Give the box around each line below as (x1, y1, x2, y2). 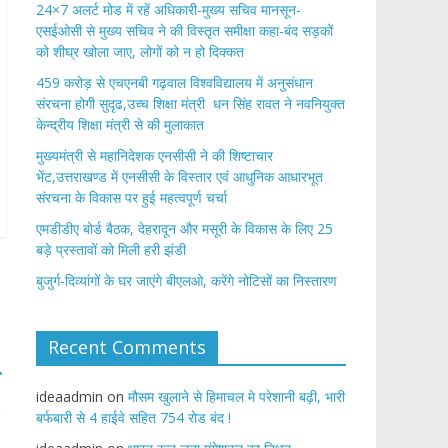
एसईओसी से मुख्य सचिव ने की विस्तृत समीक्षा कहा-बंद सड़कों (36, 21, 333, 40)
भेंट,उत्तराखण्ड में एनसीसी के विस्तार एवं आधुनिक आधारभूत (36, 167, 323, 186)
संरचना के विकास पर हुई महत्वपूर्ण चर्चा (36, 188, 227, 207)
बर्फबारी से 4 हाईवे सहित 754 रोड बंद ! (36, 408, 231, 427)
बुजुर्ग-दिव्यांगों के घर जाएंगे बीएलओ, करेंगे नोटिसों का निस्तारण (36, 271, 337, 290)
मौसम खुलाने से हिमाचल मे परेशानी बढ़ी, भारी (128, 387, 345, 406)
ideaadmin (36, 387, 103, 406)
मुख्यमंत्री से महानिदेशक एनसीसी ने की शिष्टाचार (36, 146, 273, 165)
